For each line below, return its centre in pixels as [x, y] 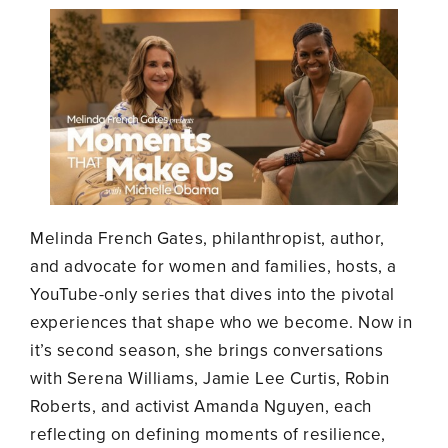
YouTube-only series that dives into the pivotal [212, 294]
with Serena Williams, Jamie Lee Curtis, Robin [210, 378]
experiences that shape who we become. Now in [221, 322]
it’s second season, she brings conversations [206, 350]
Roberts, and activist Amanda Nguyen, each [201, 406]
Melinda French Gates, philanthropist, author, [207, 238]
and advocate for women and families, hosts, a [213, 266]
